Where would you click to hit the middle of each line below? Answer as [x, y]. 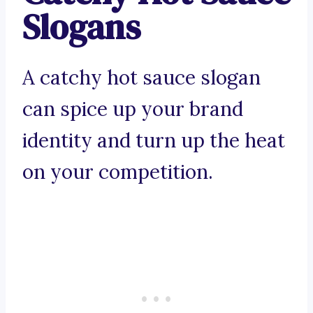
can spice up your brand [133, 109]
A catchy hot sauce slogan [141, 78]
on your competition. [118, 172]
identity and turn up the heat [154, 141]
